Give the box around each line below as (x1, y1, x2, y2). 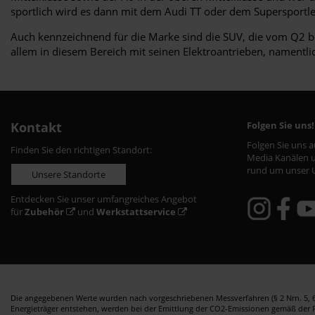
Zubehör (25, 205, 64, 218)
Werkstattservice (96, 205, 176, 218)
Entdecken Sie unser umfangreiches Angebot (11, 192, 197, 205)
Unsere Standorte (32, 167, 105, 181)
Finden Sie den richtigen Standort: (11, 143, 152, 156)
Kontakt (11, 118, 62, 136)
